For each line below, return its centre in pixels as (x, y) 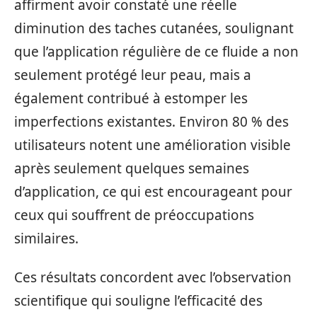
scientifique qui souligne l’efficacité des (138, 301)
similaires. (46, 238)
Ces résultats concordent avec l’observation (153, 277)
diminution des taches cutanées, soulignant (154, 28)
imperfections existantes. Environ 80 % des (151, 121)
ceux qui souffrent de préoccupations (134, 215)
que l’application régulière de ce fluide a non (156, 51)
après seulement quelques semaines (132, 168)
